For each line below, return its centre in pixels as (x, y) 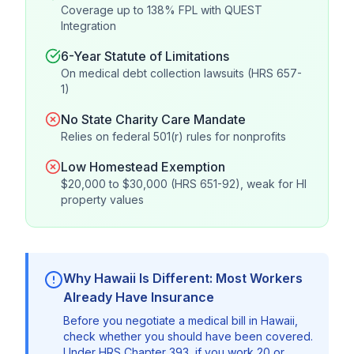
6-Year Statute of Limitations (145, 56)
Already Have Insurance (139, 297)
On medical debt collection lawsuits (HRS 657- (181, 73)
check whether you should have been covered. (188, 336)
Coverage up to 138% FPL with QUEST (162, 10)
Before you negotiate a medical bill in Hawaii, (181, 320)
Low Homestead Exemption (143, 167)
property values (102, 200)
